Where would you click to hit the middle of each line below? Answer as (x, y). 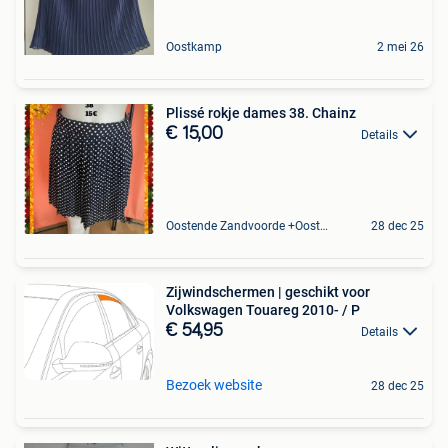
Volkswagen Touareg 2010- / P (263, 309)
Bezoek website (214, 385)
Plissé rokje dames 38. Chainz (261, 112)
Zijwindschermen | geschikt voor (268, 291)
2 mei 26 (400, 46)
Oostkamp (194, 46)
